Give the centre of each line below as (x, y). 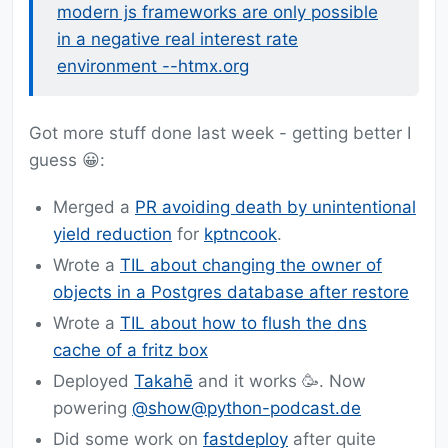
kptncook (240, 234)
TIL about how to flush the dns (243, 323)
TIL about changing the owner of (251, 265)
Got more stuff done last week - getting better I (220, 133)
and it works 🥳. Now (279, 381)
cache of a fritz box (130, 350)
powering (92, 408)
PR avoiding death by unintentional (275, 207)
